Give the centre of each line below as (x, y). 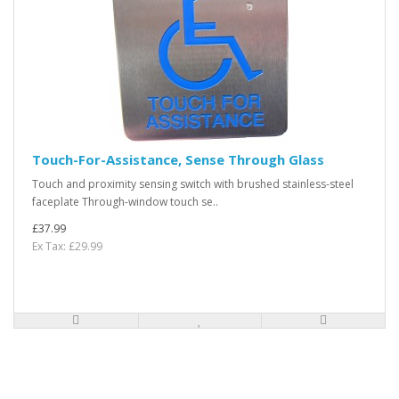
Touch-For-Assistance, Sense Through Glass (178, 159)
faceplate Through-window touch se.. (125, 202)
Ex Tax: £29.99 (67, 246)
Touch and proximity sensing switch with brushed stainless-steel (193, 184)
